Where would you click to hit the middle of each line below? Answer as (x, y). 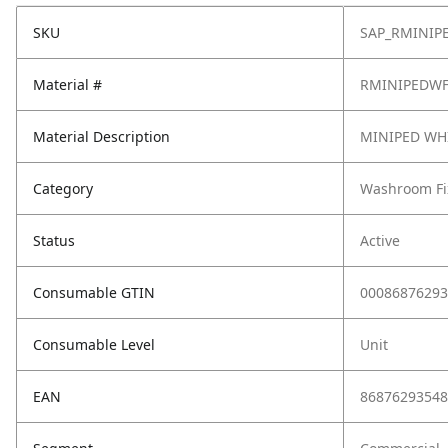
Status (54, 240)
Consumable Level (94, 344)
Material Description (101, 136)
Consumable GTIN (94, 292)
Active (380, 240)
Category (63, 188)
